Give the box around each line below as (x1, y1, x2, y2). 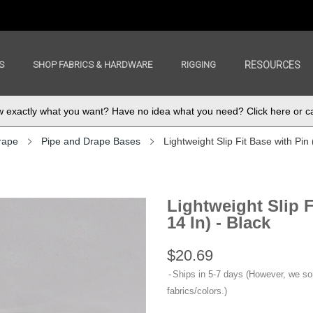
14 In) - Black (167, 213, 270, 233)
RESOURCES (245, 59, 301, 71)
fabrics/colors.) (167, 286, 227, 297)
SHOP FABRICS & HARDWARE (33, 59, 153, 70)
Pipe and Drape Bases (41, 136, 140, 147)
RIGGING (181, 59, 217, 70)
